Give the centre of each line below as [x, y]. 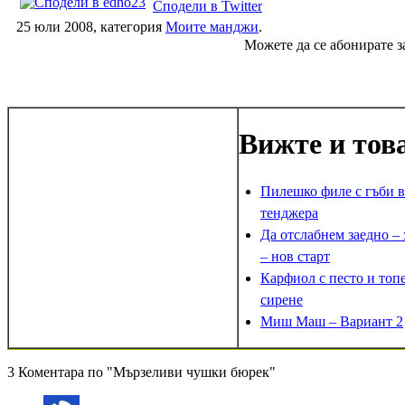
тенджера [289, 212]
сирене [282, 299]
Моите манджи [212, 27]
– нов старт [295, 256]
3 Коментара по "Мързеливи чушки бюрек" [141, 372]
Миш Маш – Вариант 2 [332, 321]
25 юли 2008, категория [91, 27]
